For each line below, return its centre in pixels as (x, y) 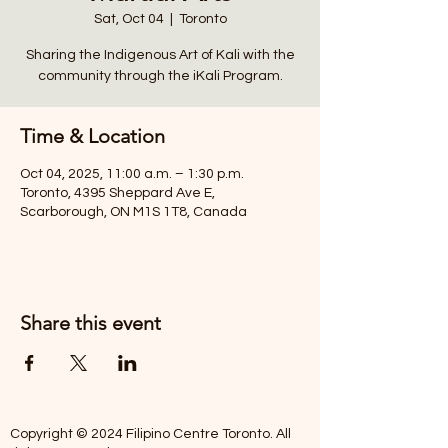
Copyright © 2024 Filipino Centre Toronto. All (150, 434)
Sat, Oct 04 (128, 19)
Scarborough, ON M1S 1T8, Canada (133, 212)
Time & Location (92, 136)
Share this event (90, 323)
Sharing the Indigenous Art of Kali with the (160, 55)
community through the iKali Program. (160, 76)
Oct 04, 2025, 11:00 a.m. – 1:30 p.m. (132, 174)
